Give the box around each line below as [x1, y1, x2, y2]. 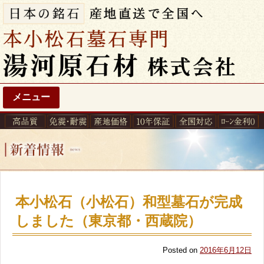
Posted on [163, 246, 200, 255]
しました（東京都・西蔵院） [15, 213, 202, 229]
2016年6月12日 [200, 246, 252, 255]
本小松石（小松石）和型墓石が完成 [15, 194, 242, 210]
